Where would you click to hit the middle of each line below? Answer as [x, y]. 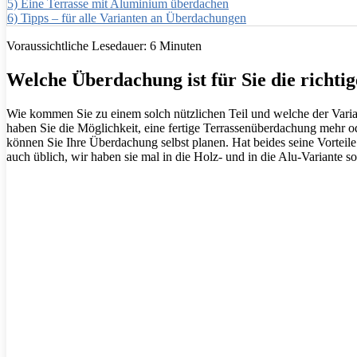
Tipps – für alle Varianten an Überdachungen [133, 18]
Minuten [179, 46]
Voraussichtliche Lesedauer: [78, 46]
